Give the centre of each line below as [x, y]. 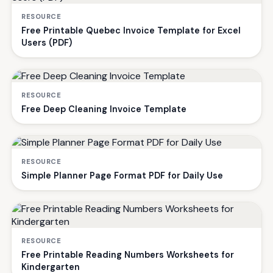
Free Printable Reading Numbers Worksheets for [128, 254]
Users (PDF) [47, 42]
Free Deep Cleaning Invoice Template [104, 109]
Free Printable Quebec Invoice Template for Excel [131, 30]
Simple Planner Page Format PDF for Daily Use [122, 175]
